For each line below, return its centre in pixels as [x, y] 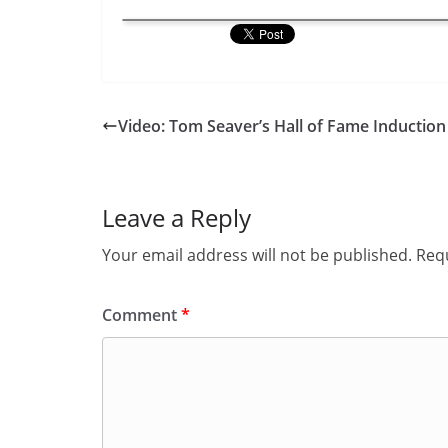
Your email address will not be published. [257, 255]
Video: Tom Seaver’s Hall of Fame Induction [282, 126]
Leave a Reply [176, 217]
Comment [141, 315]
